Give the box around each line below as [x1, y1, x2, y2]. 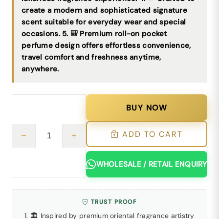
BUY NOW [126, 102, 168, 113]
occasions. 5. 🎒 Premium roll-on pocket [22, 29, 167, 39]
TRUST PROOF [88, 198, 137, 206]
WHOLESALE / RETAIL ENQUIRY [96, 159, 207, 169]
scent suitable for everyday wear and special [22, 17, 186, 27]
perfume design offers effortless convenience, [22, 41, 191, 50]
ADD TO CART [119, 129, 183, 139]
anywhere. [22, 64, 59, 74]
